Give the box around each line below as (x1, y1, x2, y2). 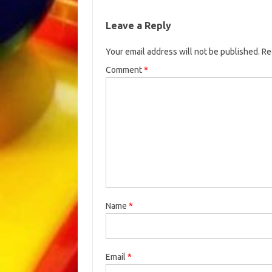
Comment (105, 64, 144, 75)
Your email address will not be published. (105, 46, 260, 56)
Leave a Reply (105, 19, 171, 31)
